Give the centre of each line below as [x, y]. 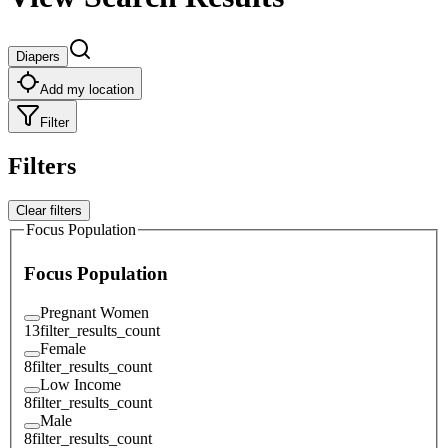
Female [63, 348]
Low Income [80, 384]
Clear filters [49, 210]
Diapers [38, 56]
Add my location [87, 89]
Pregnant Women [94, 312]
